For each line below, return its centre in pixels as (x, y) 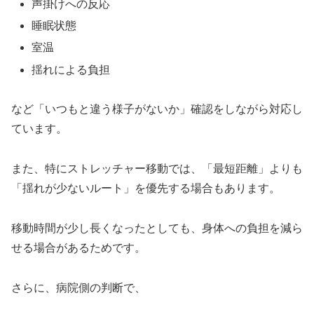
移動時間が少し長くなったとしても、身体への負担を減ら (157, 228)
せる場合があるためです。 (78, 247)
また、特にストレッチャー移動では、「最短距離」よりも (157, 169)
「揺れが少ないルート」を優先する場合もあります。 (146, 189)
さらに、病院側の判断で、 (78, 287)
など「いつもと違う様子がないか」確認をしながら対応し (157, 109)
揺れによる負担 (71, 69)
